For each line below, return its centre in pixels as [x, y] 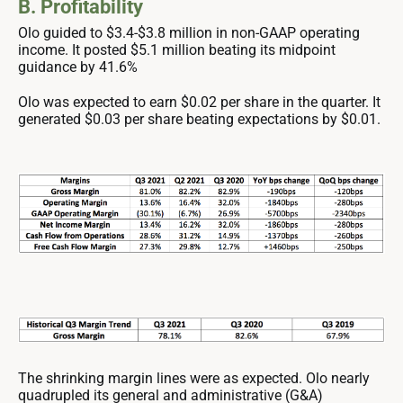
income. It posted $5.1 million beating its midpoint [177, 50]
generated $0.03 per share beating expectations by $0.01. [199, 120]
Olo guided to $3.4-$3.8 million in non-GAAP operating [189, 33]
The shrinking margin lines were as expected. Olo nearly [194, 379]
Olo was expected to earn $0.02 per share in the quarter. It [199, 103]
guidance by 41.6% [78, 67]
